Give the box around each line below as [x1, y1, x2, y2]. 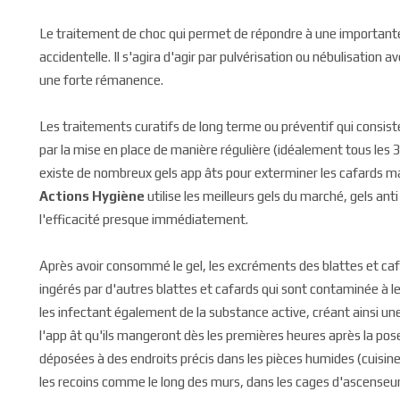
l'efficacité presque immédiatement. [39, 212, 248, 227]
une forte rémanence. [39, 72, 163, 87]
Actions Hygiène [39, 188, 147, 204]
